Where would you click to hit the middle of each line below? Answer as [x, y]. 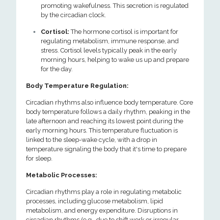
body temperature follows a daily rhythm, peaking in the [108, 112]
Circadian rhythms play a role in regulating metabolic [104, 192]
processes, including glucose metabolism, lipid [95, 201]
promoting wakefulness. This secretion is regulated [115, 6]
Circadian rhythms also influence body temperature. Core [110, 102]
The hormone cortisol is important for [124, 32]
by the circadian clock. [73, 15]
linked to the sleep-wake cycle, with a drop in [92, 140]
